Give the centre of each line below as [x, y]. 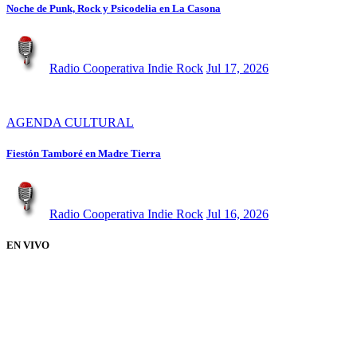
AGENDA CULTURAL [70, 123]
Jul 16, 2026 [237, 214]
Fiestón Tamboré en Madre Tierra [84, 154]
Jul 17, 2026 [237, 69]
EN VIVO [28, 245]
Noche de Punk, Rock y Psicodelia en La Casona [114, 9]
